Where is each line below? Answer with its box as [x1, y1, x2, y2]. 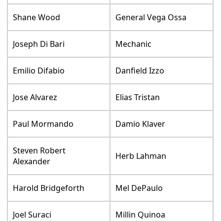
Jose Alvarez [13, 92, 58, 103]
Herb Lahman [115, 150, 167, 162]
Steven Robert [13, 145, 66, 156]
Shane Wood [13, 12, 61, 23]
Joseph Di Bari [13, 38, 65, 50]
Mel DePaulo [115, 183, 163, 194]
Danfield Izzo [115, 65, 165, 76]
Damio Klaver [115, 118, 166, 130]
